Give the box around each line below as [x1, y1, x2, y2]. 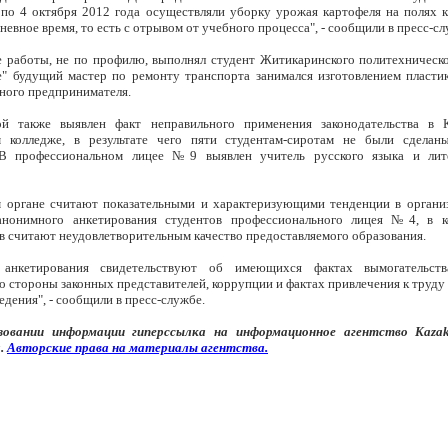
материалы [129, 340, 198, 355]
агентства [201, 340, 265, 355]
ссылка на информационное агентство [164, 324, 416, 339]
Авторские [7, 340, 72, 355]
